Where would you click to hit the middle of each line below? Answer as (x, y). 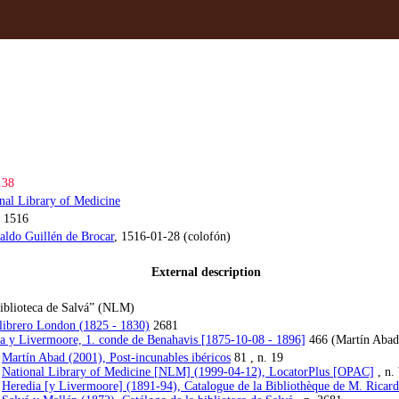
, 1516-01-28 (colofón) (172, 236)
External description (206, 272)
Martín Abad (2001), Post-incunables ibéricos (116, 358)
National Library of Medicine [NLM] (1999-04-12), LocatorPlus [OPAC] (188, 372)
